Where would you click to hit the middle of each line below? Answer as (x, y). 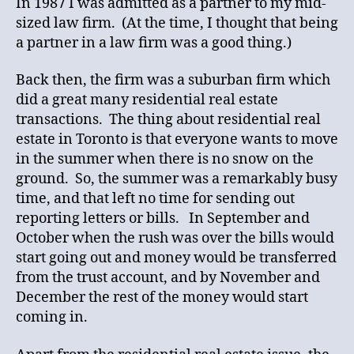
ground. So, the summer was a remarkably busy (177, 179)
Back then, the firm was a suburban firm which (173, 80)
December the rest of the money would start (162, 298)
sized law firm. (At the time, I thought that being (177, 23)
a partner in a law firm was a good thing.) (154, 43)
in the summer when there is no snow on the (165, 159)
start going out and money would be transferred (176, 258)
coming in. (52, 317)
